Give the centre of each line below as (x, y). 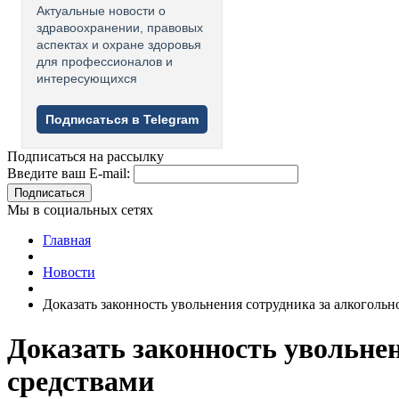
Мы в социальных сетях (80, 210)
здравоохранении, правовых (120, 28)
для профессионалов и (105, 62)
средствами (81, 381)
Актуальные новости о (101, 11)
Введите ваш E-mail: (69, 174)
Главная (67, 240)
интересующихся (87, 79)
